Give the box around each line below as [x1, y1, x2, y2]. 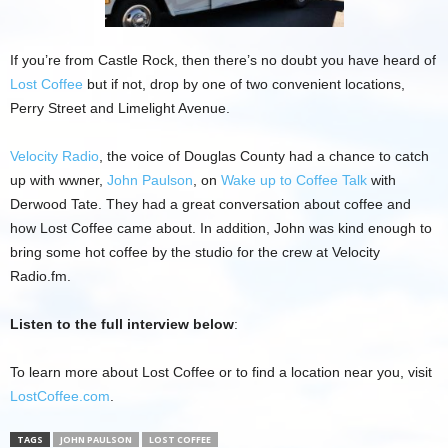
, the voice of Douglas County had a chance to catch [99, 148, 429, 165]
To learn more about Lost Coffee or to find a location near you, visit [10, 364, 432, 381]
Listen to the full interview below [10, 316, 234, 333]
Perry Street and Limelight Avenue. [10, 100, 230, 117]
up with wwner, [10, 172, 107, 189]
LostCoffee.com [10, 388, 110, 405]
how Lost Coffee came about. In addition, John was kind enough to [10, 220, 432, 237]
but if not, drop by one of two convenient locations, [83, 76, 405, 93]
